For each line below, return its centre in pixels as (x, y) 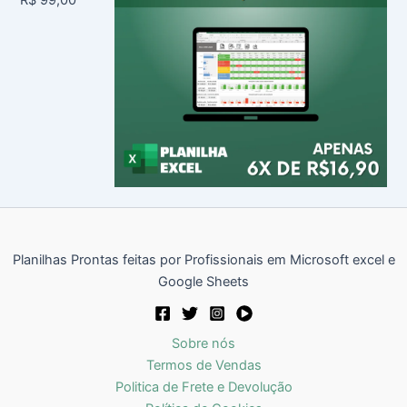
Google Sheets (203, 282)
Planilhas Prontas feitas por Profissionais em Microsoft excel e (203, 260)
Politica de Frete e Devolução (203, 387)
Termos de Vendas (203, 365)
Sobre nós (203, 343)
